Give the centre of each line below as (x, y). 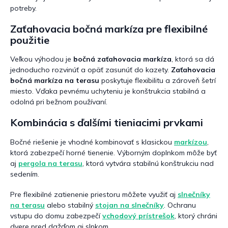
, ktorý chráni (196, 216)
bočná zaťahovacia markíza (122, 59)
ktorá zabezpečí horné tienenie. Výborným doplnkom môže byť (113, 152)
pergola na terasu (50, 163)
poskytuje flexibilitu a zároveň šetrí (158, 81)
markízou (191, 142)
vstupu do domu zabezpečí (56, 216)
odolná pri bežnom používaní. (59, 102)
